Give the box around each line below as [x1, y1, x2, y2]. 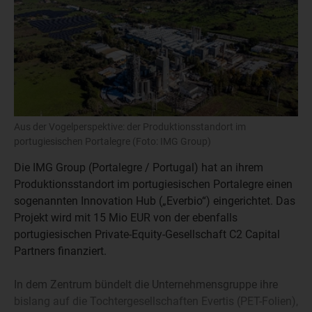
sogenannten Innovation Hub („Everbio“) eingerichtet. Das [14, 194, 295, 208]
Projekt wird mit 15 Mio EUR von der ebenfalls [14, 211, 237, 224]
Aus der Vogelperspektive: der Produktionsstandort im [14, 121, 246, 132]
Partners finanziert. [14, 244, 107, 258]
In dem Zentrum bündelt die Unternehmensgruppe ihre [14, 278, 278, 291]
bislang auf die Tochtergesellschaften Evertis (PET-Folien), [14, 295, 298, 308]
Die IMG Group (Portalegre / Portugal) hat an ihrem [14, 161, 263, 174]
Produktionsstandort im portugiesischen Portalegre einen [14, 178, 292, 191]
